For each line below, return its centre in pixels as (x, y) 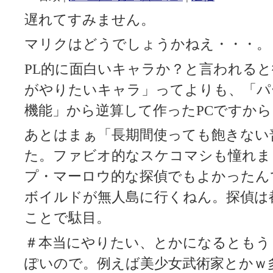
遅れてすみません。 (90, 19)
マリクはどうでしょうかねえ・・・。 (147, 44)
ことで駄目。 (67, 218)
